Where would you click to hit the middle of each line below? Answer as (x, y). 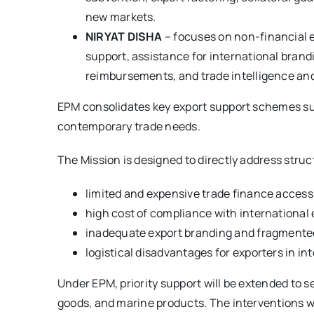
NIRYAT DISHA (124, 37)
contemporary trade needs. (129, 127)
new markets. (121, 17)
